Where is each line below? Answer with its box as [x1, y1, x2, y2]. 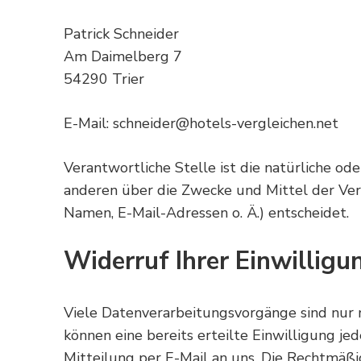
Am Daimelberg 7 [64, 46, 182, 66]
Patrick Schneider [64, 23, 179, 44]
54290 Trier [64, 68, 144, 89]
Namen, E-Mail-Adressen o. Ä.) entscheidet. [64, 202, 349, 222]
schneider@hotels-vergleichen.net [113, 113, 338, 133]
